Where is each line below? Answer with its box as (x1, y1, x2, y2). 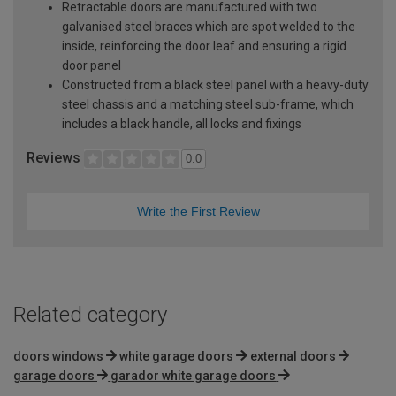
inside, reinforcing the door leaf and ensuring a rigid (62, 38, 346, 53)
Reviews (27, 148, 84, 166)
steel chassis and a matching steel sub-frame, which (62, 96, 354, 111)
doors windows (13, 348, 103, 363)
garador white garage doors (110, 368, 277, 383)
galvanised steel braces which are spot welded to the (62, 19, 355, 34)
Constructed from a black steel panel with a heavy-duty (62, 77, 369, 92)
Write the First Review (136, 203, 260, 218)
